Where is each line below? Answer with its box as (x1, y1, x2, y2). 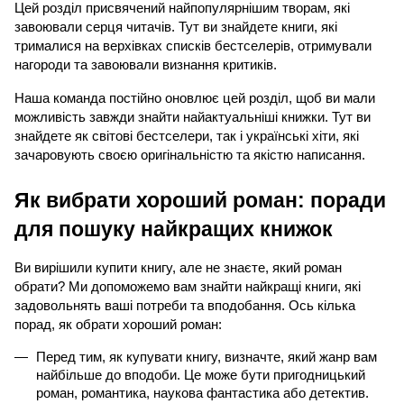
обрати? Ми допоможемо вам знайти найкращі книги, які (14, 280, 361, 294)
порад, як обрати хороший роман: (14, 317, 222, 332)
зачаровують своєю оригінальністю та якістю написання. (14, 148, 365, 162)
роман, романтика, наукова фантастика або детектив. (36, 386, 369, 400)
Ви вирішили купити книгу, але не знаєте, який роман (14, 261, 342, 275)
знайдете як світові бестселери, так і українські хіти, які (14, 129, 359, 143)
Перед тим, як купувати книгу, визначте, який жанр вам (36, 350, 377, 364)
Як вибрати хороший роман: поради (14, 188, 386, 212)
